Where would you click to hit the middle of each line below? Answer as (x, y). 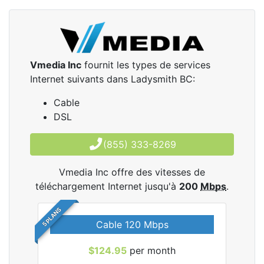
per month (151, 250)
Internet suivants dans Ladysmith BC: (113, 79)
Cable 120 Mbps (132, 225)
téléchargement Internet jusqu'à (107, 186)
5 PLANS (52, 217)
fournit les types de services (146, 65)
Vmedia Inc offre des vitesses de (132, 172)
